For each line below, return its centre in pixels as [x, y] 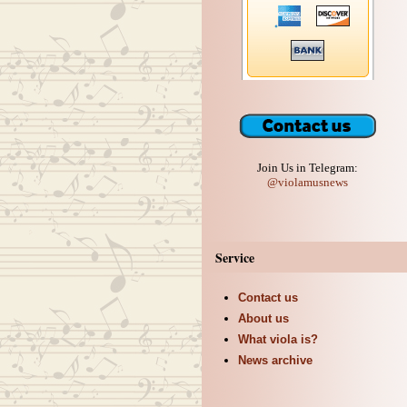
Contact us [268, 298]
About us [263, 318]
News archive [275, 360]
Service [234, 258]
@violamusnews [308, 182]
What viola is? [278, 339]
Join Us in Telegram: [308, 168]
